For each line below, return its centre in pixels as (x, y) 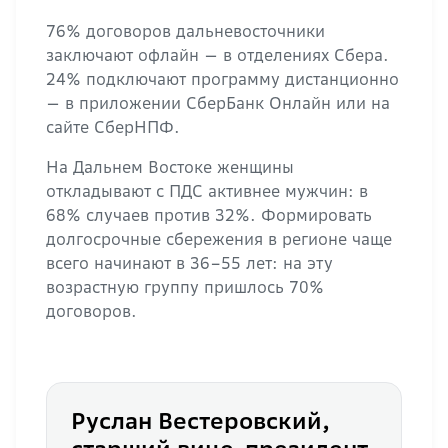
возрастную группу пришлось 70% (185, 287)
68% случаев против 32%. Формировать (209, 215)
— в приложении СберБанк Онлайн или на (218, 103)
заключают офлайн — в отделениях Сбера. (217, 55)
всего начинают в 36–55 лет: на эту (189, 263)
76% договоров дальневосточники (185, 31)
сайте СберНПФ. (113, 127)
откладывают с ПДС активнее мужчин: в (207, 191)
